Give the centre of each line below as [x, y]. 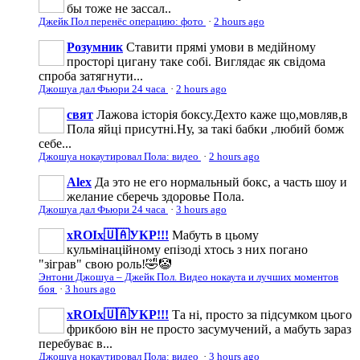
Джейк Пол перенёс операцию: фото [122, 22]
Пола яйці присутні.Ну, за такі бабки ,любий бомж [205, 129]
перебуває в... [76, 344]
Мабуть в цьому [215, 235]
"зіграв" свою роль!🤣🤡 [105, 264]
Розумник [95, 47]
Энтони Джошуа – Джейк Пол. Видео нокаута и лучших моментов [188, 278]
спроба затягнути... [91, 76]
